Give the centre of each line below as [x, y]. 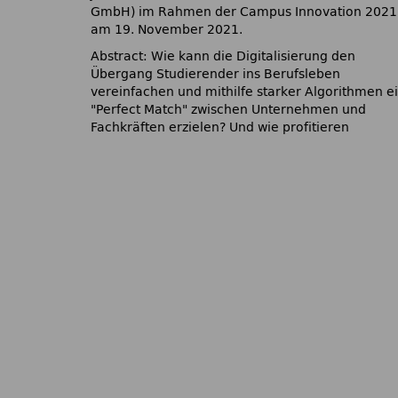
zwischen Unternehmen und [277, 110]
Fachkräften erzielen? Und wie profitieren [220, 127]
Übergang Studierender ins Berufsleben [215, 74]
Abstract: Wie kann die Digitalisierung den [223, 56]
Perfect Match [139, 110]
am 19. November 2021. [167, 30]
